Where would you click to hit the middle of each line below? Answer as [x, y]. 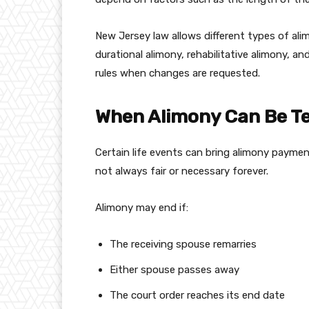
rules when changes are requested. [178, 73]
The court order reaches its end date [197, 296]
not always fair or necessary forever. [182, 171]
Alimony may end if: [142, 208]
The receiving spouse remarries [183, 245]
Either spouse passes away [175, 270]
